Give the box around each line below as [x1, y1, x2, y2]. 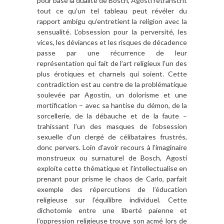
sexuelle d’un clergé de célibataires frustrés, [37, 132, 187, 141]
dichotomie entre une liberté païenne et [37, 206, 187, 215]
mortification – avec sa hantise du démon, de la [37, 101, 187, 110]
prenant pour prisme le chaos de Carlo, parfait [37, 174, 187, 183]
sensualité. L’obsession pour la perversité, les [37, 27, 187, 36]
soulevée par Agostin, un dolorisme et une [37, 90, 187, 99]
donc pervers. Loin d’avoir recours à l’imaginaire [37, 143, 187, 152]
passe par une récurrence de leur [37, 48, 187, 57]
